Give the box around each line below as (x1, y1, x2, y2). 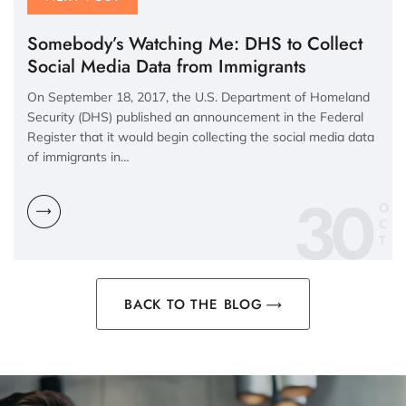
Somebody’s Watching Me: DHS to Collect (27, 30, 362, 57)
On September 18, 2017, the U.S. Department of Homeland (27, 88, 370, 105)
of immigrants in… (27, 148, 130, 165)
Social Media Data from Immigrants (27, 53, 305, 80)
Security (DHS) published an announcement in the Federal (27, 108, 363, 125)
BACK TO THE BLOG (124, 294, 263, 314)
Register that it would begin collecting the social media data (27, 128, 374, 145)
